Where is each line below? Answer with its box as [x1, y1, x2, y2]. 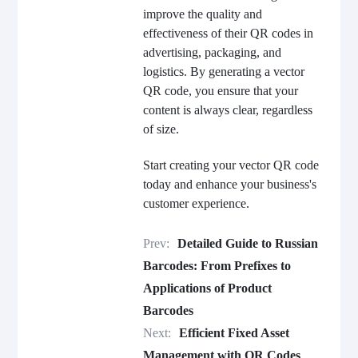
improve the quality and [142, 7, 262, 21]
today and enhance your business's [142, 177, 316, 191]
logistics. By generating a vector [142, 65, 304, 78]
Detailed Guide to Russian [177, 237, 318, 250]
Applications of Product [142, 281, 272, 295]
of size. [142, 122, 179, 136]
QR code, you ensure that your [142, 84, 298, 97]
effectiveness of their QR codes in [142, 26, 313, 40]
